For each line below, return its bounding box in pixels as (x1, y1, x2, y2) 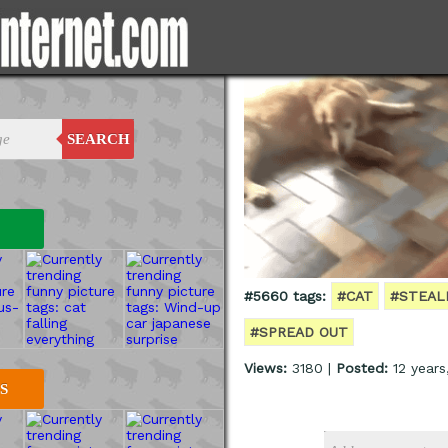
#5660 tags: (244, 288, 326, 305)
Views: (244, 360, 287, 377)
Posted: (336, 360, 388, 377)
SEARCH (66, 131, 130, 147)
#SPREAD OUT (250, 324, 348, 341)
